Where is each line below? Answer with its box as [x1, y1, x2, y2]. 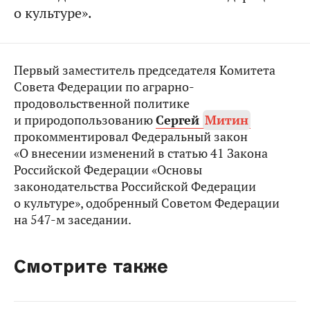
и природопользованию [14, 112, 156, 128]
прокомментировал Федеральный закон [14, 129, 248, 145]
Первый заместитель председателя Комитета [14, 62, 275, 78]
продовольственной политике [14, 95, 190, 111]
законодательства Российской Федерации [14, 179, 256, 194]
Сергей [156, 112, 203, 128]
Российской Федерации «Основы [14, 162, 202, 178]
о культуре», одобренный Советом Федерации [14, 195, 280, 211]
